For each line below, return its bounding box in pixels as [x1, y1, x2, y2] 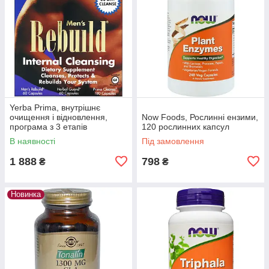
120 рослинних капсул [142, 121, 229, 131]
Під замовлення [142, 136, 204, 146]
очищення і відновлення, [10, 112, 107, 122]
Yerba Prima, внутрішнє [10, 102, 100, 112]
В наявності [10, 136, 55, 146]
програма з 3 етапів [10, 121, 87, 131]
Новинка [11, 189, 41, 199]
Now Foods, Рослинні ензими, [142, 112, 258, 122]
